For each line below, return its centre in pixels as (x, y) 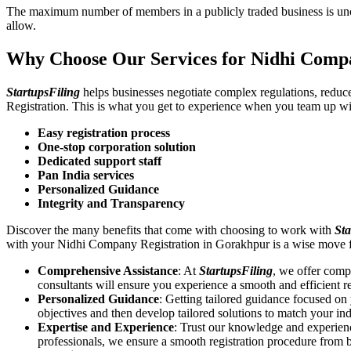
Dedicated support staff (100, 161)
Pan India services (86, 175)
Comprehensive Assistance (108, 270)
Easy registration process (104, 132)
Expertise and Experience (106, 327)
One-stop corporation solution (117, 147)
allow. (23, 25)
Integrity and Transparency (111, 203)
